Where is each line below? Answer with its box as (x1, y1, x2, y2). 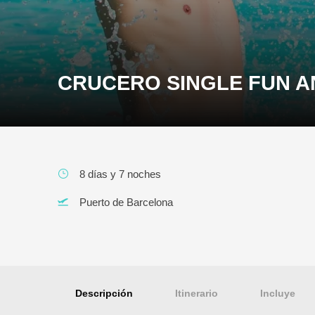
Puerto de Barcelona (79, 196, 173, 209)
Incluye (260, 288, 295, 300)
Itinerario (175, 288, 218, 300)
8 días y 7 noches (79, 168, 161, 181)
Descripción (75, 288, 133, 300)
